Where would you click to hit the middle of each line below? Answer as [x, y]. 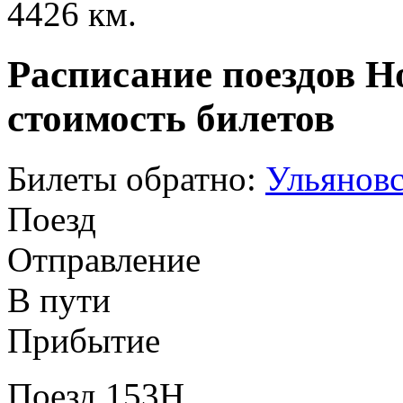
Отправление [104, 259]
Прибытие [84, 340]
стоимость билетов [171, 118]
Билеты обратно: [132, 178]
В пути [59, 300]
